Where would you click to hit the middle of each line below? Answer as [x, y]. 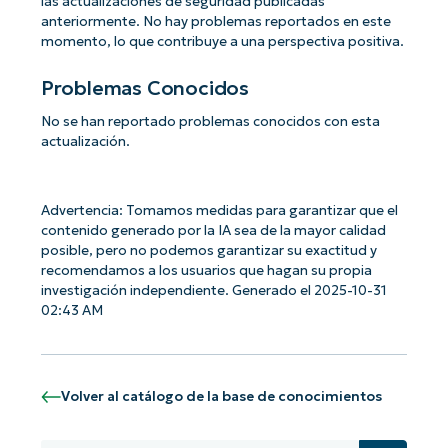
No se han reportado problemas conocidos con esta [210, 121]
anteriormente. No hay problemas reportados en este [215, 22]
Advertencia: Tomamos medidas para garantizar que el [219, 210]
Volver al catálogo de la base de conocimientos [221, 397]
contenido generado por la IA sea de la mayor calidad [213, 230]
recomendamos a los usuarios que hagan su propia [206, 270]
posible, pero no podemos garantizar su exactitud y [208, 250]
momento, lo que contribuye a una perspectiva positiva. [222, 42]
